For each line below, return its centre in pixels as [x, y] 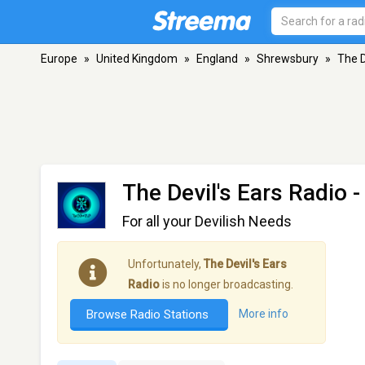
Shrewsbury [288, 59]
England [217, 59]
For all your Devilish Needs [207, 221]
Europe [59, 59]
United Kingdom [137, 59]
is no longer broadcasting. [226, 284]
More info [264, 314]
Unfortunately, [166, 264]
